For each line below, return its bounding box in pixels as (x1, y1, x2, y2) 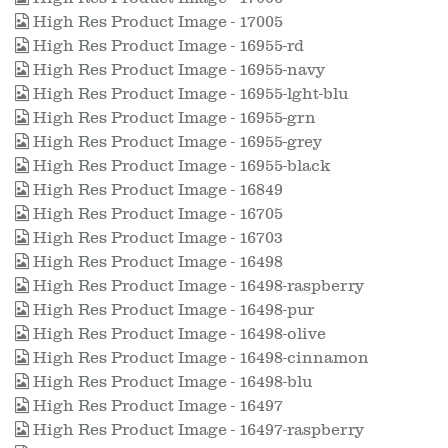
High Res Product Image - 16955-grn (29, 109, 316, 127)
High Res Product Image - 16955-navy (29, 61, 325, 79)
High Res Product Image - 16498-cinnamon (29, 349, 369, 367)
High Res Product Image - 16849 (29, 181, 283, 199)
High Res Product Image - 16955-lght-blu (29, 85, 348, 103)
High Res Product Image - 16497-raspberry (29, 421, 364, 439)
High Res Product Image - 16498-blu (29, 373, 312, 391)
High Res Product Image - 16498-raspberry (29, 277, 364, 295)
